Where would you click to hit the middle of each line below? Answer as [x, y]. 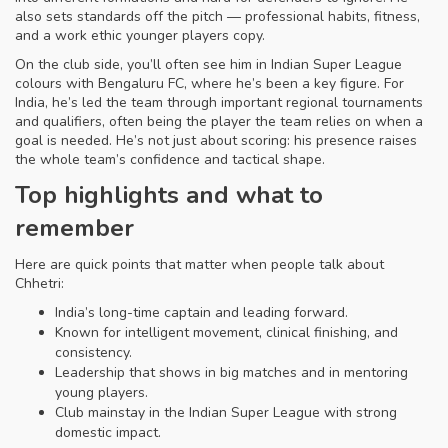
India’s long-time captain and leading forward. [201, 312]
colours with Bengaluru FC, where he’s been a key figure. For [209, 83]
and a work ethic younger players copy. [140, 35]
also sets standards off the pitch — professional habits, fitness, [217, 16]
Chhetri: [39, 283]
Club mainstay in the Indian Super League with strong [226, 412]
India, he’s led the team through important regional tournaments [219, 102]
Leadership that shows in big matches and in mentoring [231, 372]
